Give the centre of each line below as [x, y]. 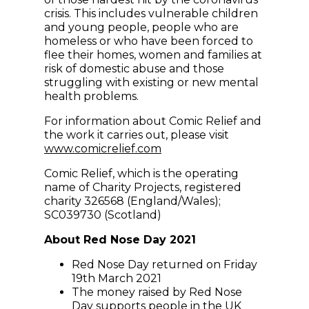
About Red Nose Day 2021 [120, 240]
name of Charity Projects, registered [143, 188]
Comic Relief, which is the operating [141, 174]
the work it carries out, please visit [137, 135]
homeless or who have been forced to [149, 41]
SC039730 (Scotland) [103, 215]
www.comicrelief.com [103, 149]
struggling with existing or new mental [151, 83]
